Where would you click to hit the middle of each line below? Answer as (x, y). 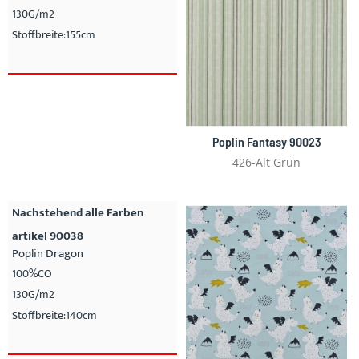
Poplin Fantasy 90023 (266, 141)
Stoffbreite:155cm (54, 35)
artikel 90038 (48, 236)
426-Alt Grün (266, 162)
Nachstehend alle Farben (78, 212)
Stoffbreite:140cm (54, 315)
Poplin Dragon (48, 253)
